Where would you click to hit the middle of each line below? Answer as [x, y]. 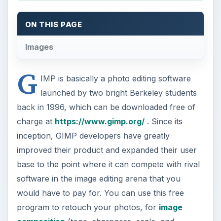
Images [39, 47]
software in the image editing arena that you [98, 178]
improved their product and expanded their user [107, 150]
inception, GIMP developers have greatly [93, 135]
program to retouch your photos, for [88, 207]
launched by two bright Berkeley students [118, 92]
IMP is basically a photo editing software [115, 78]
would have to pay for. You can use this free [100, 193]
